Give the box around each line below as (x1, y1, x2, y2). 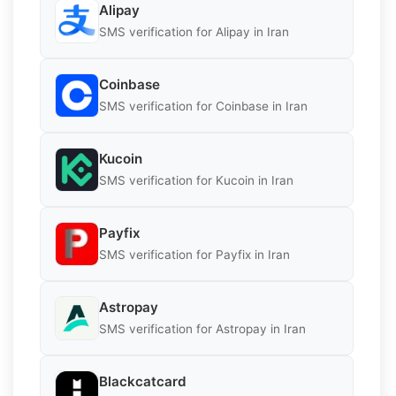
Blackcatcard (99, 373, 187, 391)
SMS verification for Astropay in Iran (99, 322, 306, 337)
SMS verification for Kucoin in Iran (99, 173, 293, 188)
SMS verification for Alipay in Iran (99, 25, 289, 40)
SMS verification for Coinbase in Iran (99, 99, 308, 114)
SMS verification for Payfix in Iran (99, 247, 290, 263)
